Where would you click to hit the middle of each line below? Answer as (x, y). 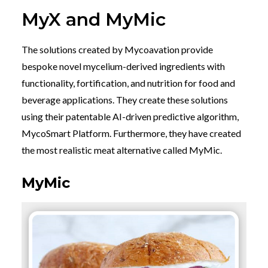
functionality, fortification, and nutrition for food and (128, 83)
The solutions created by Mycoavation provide (117, 49)
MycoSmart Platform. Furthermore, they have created (131, 133)
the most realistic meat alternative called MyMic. (122, 150)
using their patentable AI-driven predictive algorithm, (130, 116)
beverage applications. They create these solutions (125, 99)
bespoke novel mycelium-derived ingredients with (123, 66)
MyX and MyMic (96, 19)
